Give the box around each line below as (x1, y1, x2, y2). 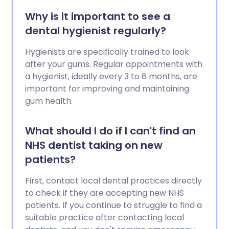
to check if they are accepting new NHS (25, 187, 184, 199)
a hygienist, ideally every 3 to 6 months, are (25, 71, 197, 83)
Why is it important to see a (25, 9, 170, 24)
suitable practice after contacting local (25, 212, 184, 224)
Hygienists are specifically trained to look (25, 46, 189, 58)
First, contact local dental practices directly (25, 175, 202, 187)
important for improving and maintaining (25, 83, 189, 95)
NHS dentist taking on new (25, 138, 163, 153)
